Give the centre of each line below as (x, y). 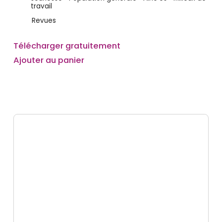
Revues (44, 21)
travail (41, 6)
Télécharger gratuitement (67, 45)
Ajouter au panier (49, 60)
